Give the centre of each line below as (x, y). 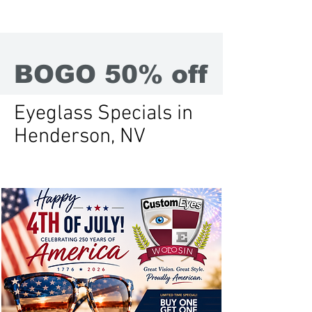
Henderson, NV (80, 137)
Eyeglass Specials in (103, 114)
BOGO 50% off (111, 74)
